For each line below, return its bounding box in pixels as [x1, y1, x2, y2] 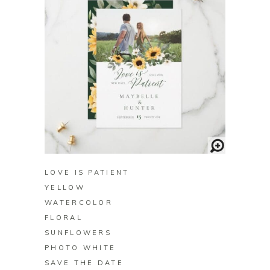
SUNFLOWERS [45, 228, 112, 237]
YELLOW [45, 183, 85, 192]
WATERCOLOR [45, 198, 113, 207]
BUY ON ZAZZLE [96, 135, 174, 144]
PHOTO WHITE [45, 243, 116, 253]
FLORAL [45, 213, 83, 222]
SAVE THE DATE [45, 259, 124, 268]
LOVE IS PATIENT [45, 168, 130, 177]
